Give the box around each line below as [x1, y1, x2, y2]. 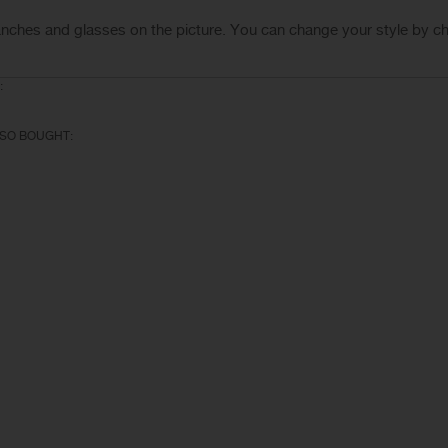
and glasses [45, 21, 126, 39]
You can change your [230, 21, 372, 39]
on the [126, 21, 176, 39]
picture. [176, 21, 226, 39]
